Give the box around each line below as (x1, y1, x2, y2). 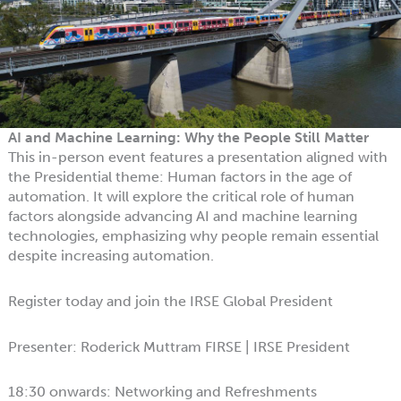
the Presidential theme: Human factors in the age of (7, 168, 352, 186)
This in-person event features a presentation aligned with (7, 149, 388, 166)
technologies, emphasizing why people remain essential (7, 227, 379, 245)
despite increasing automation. (7, 247, 214, 265)
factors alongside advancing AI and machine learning (7, 208, 357, 226)
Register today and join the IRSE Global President (7, 292, 333, 310)
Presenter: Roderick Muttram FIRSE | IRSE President (7, 337, 350, 355)
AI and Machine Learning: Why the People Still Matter (7, 129, 369, 147)
